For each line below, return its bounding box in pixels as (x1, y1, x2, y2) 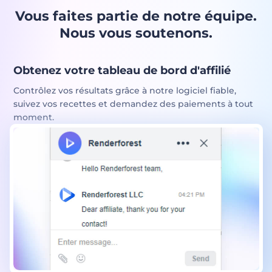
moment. (13, 112, 54, 123)
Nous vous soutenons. (59, 25, 212, 41)
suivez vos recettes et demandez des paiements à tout (13, 98, 253, 109)
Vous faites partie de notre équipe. (15, 8, 257, 24)
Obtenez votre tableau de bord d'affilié (13, 64, 231, 77)
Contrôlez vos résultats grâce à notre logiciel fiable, (13, 85, 236, 96)
